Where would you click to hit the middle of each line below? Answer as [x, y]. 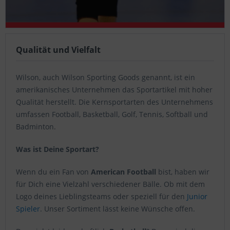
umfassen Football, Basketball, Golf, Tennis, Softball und [112, 114]
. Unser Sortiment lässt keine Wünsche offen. [118, 209]
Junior [197, 197]
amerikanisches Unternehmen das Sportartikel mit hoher [114, 90]
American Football [123, 172]
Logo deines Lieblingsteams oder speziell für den [101, 197]
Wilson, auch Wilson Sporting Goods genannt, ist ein [106, 78]
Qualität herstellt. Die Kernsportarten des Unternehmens [114, 102]
